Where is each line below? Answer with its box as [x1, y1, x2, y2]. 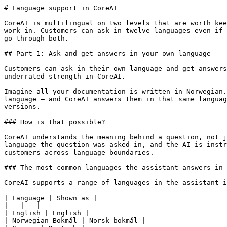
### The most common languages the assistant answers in [4, 164, 223, 171]
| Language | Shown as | [4, 194, 97, 202]
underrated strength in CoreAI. [4, 72, 126, 80]
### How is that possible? [4, 118, 105, 126]
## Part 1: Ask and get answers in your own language [4, 50, 211, 57]
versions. [4, 103, 41, 110]
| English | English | [4, 209, 89, 217]
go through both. [4, 34, 69, 42]
